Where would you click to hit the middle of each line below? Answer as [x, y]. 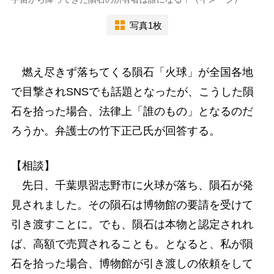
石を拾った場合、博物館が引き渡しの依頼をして [132, 264]
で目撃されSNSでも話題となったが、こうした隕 [132, 92]
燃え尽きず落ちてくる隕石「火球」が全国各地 [132, 72]
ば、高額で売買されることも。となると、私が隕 [132, 244]
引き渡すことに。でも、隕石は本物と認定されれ [132, 225]
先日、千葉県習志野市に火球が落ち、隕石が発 [132, 186]
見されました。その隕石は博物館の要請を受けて [132, 205]
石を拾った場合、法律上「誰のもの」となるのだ [132, 112]
